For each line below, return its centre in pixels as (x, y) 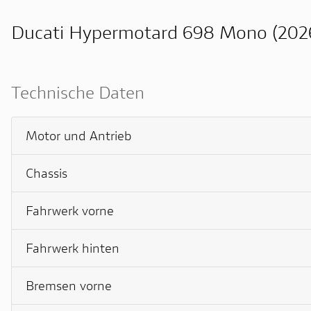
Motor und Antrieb (79, 135)
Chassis (47, 173)
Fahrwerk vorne (70, 210)
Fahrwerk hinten (73, 247)
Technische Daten (78, 92)
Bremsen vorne (69, 285)
